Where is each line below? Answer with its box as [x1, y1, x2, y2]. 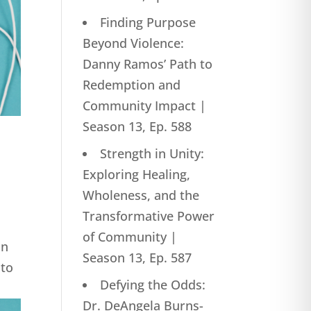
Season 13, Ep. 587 [83, 249, 192, 266]
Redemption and [83, 76, 181, 93]
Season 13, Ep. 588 [83, 118, 192, 135]
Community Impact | [83, 97, 207, 114]
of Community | [83, 228, 178, 245]
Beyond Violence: [83, 35, 185, 51]
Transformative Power [83, 208, 215, 224]
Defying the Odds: [100, 276, 206, 293]
